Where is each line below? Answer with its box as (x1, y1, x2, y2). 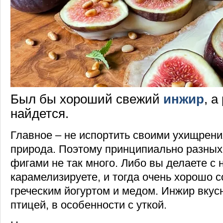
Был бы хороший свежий (10, 91, 163, 107)
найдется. (10, 106, 69, 121)
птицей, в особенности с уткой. (10, 199, 167, 212)
